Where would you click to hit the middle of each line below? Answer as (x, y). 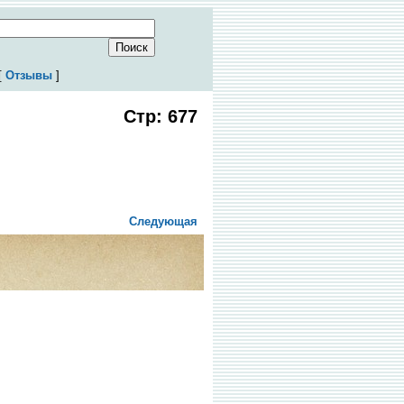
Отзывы (28, 75)
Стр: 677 (161, 116)
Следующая (163, 221)
